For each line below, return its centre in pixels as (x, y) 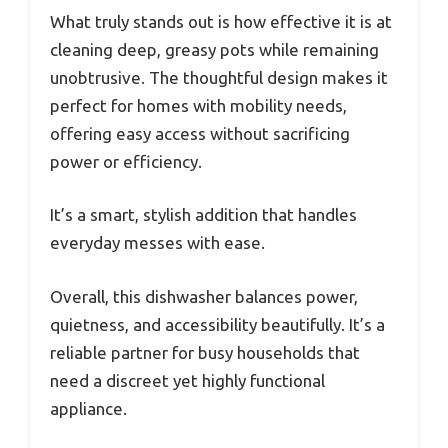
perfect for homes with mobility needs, (198, 105)
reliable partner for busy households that (205, 352)
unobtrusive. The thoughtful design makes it (219, 77)
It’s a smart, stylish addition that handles (203, 215)
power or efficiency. (126, 161)
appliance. (88, 408)
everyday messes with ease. (157, 243)
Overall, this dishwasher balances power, (204, 296)
